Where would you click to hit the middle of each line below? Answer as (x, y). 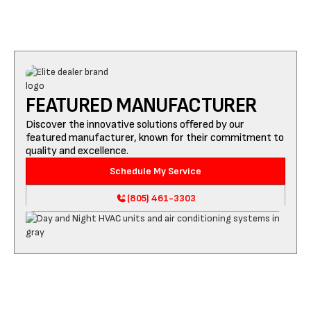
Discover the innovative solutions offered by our (135, 125)
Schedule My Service (155, 171)
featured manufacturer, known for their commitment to (155, 138)
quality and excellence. (77, 151)
